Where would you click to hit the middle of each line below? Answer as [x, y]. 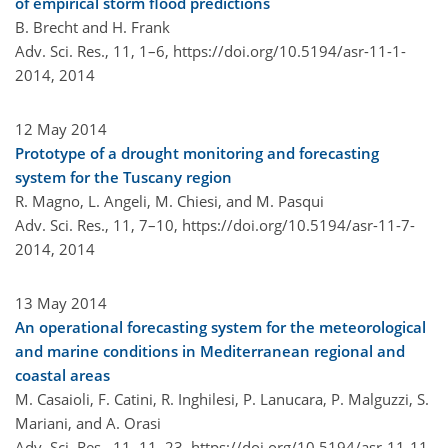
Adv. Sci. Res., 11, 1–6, [94, 50]
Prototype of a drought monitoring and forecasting [197, 152]
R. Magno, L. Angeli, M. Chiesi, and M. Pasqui [169, 200]
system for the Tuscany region [123, 176]
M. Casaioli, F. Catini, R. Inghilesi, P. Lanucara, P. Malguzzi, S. [222, 398]
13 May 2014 [61, 302]
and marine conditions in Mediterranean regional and [210, 350]
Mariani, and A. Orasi [88, 422]
